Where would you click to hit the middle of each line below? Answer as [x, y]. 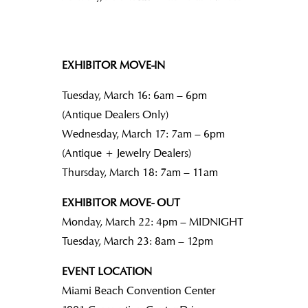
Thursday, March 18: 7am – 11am [140, 172]
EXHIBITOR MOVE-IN [113, 65]
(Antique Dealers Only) [115, 114]
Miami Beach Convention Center [138, 290]
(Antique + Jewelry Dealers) [126, 153]
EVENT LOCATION [107, 271]
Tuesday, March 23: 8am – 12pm [137, 241]
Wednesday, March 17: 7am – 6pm [143, 134]
